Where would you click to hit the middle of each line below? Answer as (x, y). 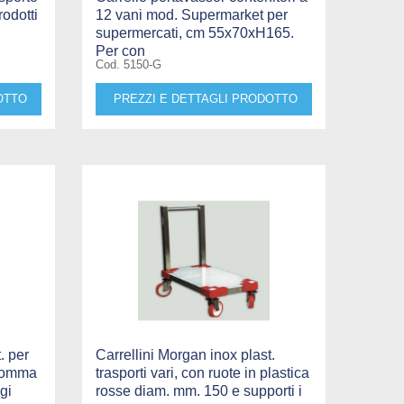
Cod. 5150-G (128, 64)
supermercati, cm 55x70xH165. (194, 32)
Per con (120, 50)
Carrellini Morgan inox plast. (185, 354)
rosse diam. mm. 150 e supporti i (198, 390)
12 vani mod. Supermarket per (191, 14)
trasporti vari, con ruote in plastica (202, 372)
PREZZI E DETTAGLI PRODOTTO (205, 98)
